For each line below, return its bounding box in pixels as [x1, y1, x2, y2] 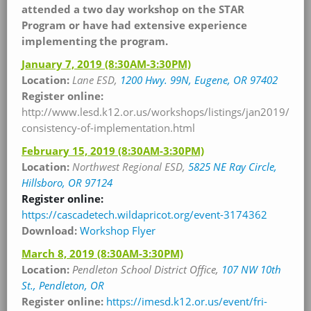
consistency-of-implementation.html [22, 120, 195, 135]
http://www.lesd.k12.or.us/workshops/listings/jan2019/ [22, 104, 289, 119]
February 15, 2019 [22, 143, 118, 158]
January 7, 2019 [22, 56, 105, 72]
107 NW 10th [221, 262, 281, 277]
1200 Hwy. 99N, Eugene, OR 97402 [120, 72, 278, 87]
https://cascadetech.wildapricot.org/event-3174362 [22, 207, 267, 222]
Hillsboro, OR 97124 [22, 175, 112, 190]
